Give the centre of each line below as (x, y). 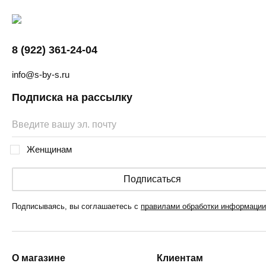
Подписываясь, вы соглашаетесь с (76, 207)
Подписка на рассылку (72, 98)
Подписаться (152, 179)
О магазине (39, 258)
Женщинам (49, 150)
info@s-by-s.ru (41, 75)
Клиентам (180, 258)
